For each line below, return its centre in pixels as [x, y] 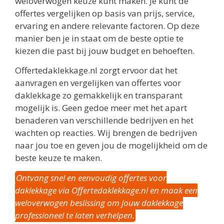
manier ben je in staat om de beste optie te [99, 38]
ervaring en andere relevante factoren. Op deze [107, 25]
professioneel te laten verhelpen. [75, 215]
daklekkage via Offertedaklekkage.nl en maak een [106, 190]
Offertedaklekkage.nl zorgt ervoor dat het [96, 70]
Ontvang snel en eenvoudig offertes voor [91, 177]
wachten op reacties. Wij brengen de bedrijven [106, 133]
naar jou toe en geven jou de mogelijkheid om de [111, 145]
